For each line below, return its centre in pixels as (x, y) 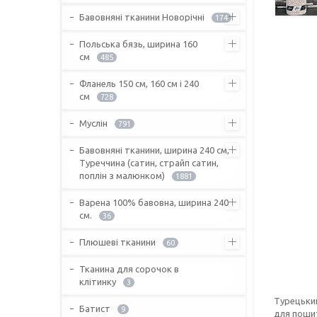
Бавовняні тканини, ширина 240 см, (154, 150)
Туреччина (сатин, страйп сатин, (149, 162)
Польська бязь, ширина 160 (138, 44)
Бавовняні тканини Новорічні (142, 17)
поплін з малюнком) (122, 175)
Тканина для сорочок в (129, 269)
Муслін (93, 123)
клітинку (98, 281)
